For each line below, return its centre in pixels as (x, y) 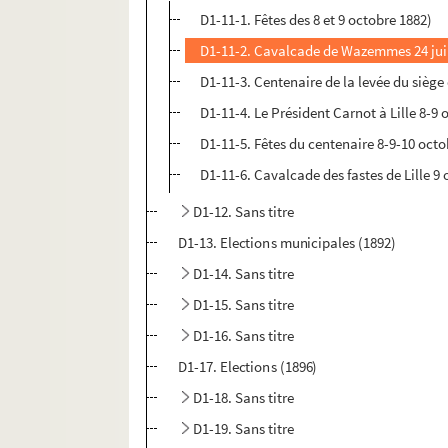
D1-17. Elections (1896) (247, 367)
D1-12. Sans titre (244, 212)
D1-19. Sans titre (244, 429)
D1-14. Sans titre (244, 274)
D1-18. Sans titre (244, 398)
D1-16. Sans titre (244, 336)
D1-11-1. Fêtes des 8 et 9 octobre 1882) (316, 20)
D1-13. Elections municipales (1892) (287, 243)
